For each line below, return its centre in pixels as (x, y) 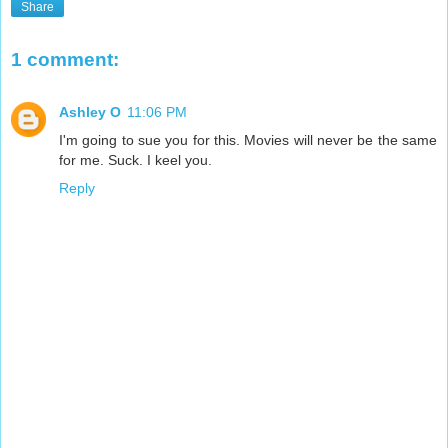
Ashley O (90, 111)
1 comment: (65, 60)
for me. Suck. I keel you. (135, 159)
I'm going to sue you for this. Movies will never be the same (248, 139)
